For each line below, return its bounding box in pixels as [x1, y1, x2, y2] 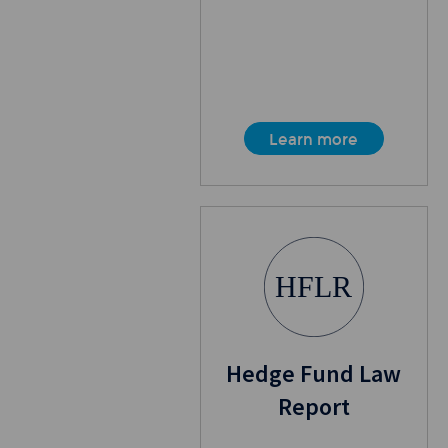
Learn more [269, 130, 359, 150]
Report [277, 391, 350, 423]
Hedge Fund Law [226, 358, 402, 390]
